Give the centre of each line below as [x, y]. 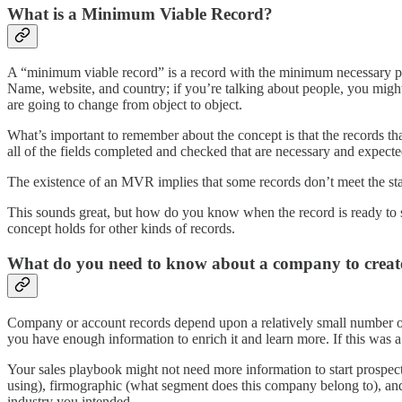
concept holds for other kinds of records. [121, 229]
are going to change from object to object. [127, 105]
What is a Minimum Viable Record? [140, 13]
